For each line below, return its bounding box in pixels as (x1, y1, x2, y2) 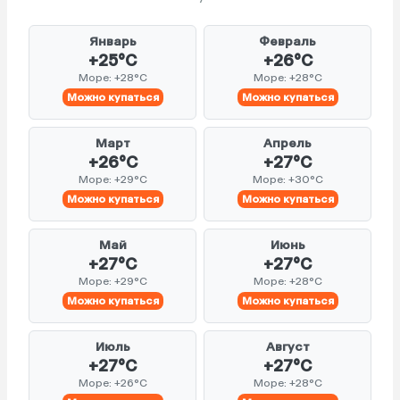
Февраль (259, 34, 316, 50)
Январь (88, 34, 137, 50)
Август (265, 339, 310, 355)
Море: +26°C (78, 377, 147, 390)
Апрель (263, 136, 312, 152)
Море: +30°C (252, 173, 323, 187)
